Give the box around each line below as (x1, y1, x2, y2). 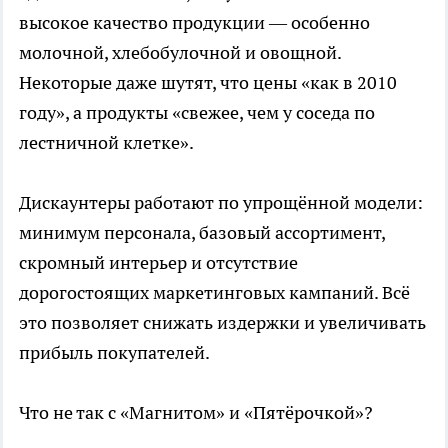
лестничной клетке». (19, 130, 194, 154)
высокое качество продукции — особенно (19, 10, 370, 34)
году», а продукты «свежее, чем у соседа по (19, 100, 375, 124)
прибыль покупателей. (19, 340, 210, 364)
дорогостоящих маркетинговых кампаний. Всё (19, 280, 410, 304)
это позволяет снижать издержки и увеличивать (19, 310, 426, 334)
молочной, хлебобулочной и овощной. (19, 40, 341, 64)
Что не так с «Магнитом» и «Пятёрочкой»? (19, 400, 373, 424)
